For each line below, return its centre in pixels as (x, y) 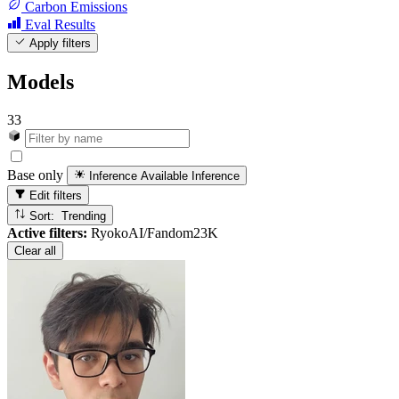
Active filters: (47, 232)
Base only (35, 175)
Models (41, 81)
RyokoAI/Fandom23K (153, 232)
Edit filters (54, 196)
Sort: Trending (84, 216)
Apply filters (59, 43)
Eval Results (60, 24)
